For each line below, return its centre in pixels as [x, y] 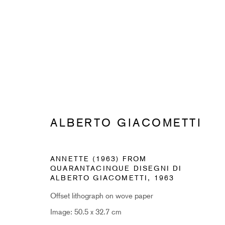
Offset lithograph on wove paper [102, 195]
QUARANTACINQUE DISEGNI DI [116, 168]
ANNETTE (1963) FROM [99, 158]
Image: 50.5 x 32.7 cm [86, 211]
